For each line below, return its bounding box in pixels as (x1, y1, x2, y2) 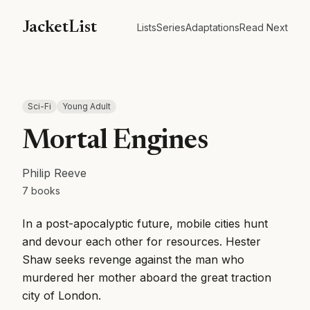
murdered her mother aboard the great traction (22, 271, 271, 284)
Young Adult (62, 101, 111, 111)
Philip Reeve (22, 166, 86, 180)
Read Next (239, 21, 288, 33)
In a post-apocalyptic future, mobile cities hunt (22, 217, 268, 230)
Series (156, 21, 185, 33)
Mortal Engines (22, 128, 208, 156)
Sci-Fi (28, 101, 51, 111)
